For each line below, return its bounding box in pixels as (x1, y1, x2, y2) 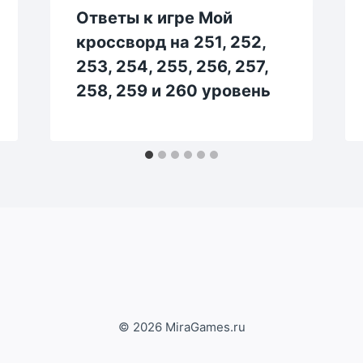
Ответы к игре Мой (75, 7, 233, 28)
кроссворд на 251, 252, (75, 32, 266, 52)
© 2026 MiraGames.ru (117, 319, 246, 335)
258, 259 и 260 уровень (75, 80, 271, 100)
